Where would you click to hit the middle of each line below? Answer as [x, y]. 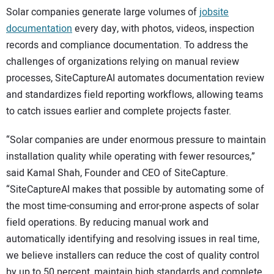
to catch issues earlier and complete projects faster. [119, 111]
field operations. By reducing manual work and [107, 222]
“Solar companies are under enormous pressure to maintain [136, 140]
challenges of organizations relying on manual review [123, 62]
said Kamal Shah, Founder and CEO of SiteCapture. [117, 173]
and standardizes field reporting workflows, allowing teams [135, 95]
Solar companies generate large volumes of [103, 12]
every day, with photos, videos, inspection [163, 29]
